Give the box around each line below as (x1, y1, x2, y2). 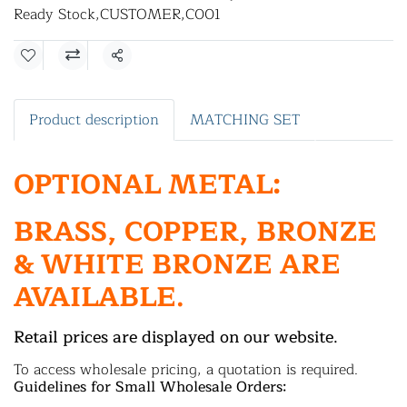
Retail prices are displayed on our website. (14, 323, 338, 351)
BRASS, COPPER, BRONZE (14, 209, 377, 254)
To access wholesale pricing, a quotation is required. (14, 358, 358, 382)
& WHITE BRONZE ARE (14, 242, 341, 287)
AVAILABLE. (14, 274, 192, 320)
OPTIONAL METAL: (14, 162, 281, 207)
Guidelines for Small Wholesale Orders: (14, 375, 286, 399)
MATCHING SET (190, 108, 300, 132)
